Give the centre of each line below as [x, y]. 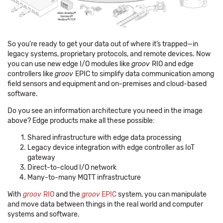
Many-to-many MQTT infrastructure [84, 177]
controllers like [31, 74]
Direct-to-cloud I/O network [72, 167]
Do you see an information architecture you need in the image [105, 111]
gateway [41, 157]
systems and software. [44, 214]
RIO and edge [173, 64]
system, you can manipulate [162, 194]
